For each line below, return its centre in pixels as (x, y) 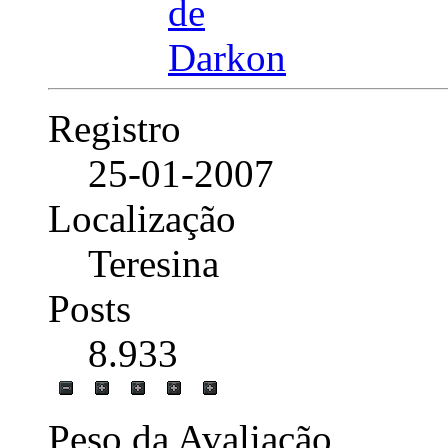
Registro (114, 128)
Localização (142, 218)
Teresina (153, 263)
